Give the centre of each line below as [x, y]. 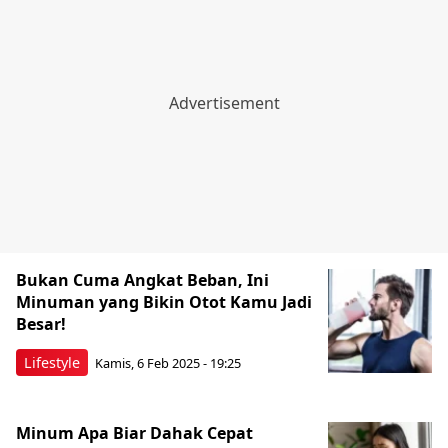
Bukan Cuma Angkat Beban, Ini [142, 279]
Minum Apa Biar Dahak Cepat [134, 432]
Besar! [41, 323]
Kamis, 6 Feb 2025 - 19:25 [168, 363]
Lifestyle [52, 362]
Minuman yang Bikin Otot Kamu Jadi [164, 301]
